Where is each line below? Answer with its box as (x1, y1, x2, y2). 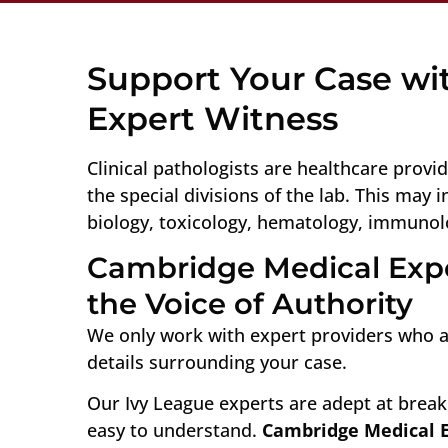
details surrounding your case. (87, 350, 347, 375)
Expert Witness (87, 98, 338, 138)
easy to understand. (87, 418, 262, 443)
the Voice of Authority (87, 286, 413, 322)
